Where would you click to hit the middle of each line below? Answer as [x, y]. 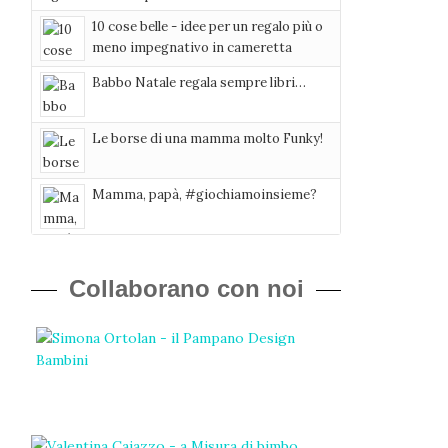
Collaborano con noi [186, 288]
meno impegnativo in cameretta [192, 47]
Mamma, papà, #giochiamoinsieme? [204, 194]
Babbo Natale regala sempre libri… [199, 82]
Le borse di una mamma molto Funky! [207, 138]
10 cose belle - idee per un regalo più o [207, 26]
